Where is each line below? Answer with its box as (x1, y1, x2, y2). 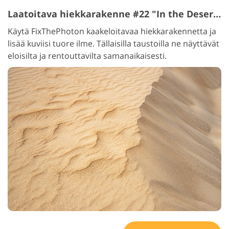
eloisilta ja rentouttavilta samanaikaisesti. (8, 50, 167, 62)
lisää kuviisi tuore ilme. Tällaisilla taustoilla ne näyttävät (8, 38, 219, 50)
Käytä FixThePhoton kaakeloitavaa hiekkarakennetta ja (8, 26, 216, 37)
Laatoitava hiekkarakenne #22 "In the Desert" (213, 8, 221, 20)
